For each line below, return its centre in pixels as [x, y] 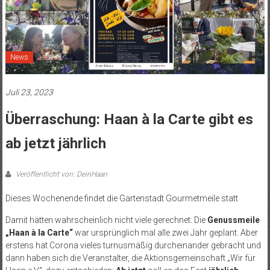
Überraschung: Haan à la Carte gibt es [129, 119]
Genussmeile [233, 220]
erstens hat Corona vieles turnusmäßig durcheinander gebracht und [133, 245]
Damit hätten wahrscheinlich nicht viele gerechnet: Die [106, 220]
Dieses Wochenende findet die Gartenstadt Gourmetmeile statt [121, 198]
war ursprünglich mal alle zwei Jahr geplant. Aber [165, 232]
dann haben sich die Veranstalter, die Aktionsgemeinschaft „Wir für [130, 258]
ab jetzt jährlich [55, 143]
